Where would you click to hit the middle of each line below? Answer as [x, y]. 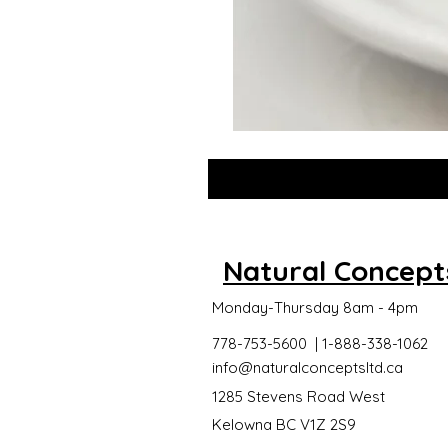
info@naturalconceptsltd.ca [307, 367]
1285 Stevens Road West [298, 396]
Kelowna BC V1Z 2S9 [284, 424]
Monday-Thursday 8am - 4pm [315, 307]
